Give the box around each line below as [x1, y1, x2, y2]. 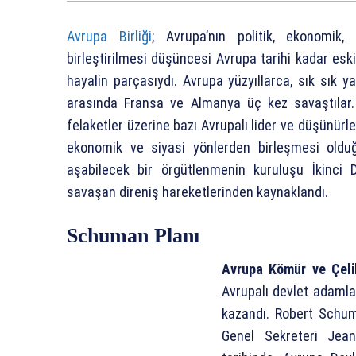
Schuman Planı [67, 223, 199, 247]
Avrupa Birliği [67, 27, 152, 44]
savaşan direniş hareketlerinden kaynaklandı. [67, 183, 328, 200]
